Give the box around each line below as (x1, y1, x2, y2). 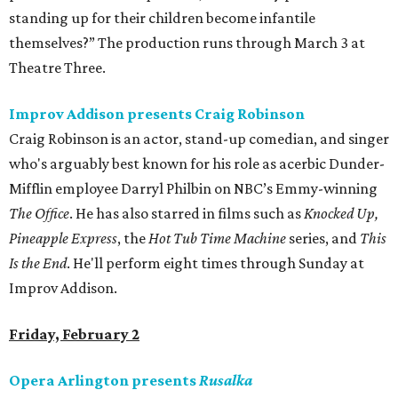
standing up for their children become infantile (9, 9, 315, 28)
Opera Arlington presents (9, 371, 199, 390)
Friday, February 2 (9, 325, 139, 344)
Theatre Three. (9, 59, 106, 77)
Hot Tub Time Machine (148, 229, 286, 248)
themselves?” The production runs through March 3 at (9, 34, 365, 52)
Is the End (9, 254, 67, 273)
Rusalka (199, 371, 252, 390)
